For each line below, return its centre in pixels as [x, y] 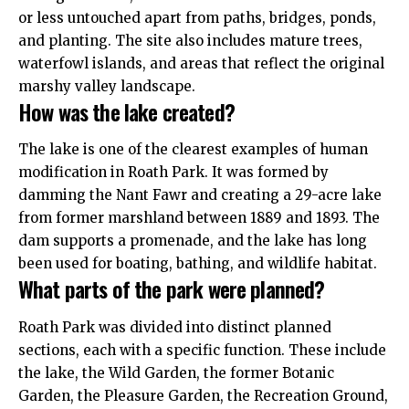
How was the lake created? [126, 111]
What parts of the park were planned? [172, 289]
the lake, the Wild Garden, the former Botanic [176, 372]
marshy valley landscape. [107, 86]
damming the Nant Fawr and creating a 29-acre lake [200, 195]
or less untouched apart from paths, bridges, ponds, [197, 17]
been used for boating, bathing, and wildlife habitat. [198, 264]
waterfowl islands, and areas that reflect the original [201, 63]
